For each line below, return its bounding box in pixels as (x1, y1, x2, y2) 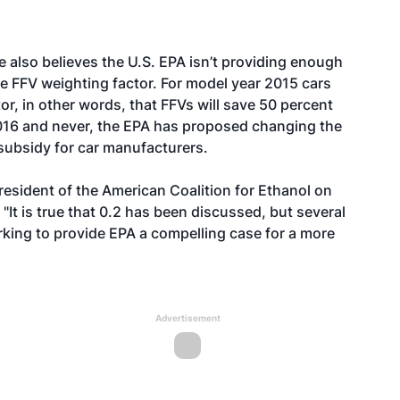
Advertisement (154, 312, 221, 323)
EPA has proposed (123, 117, 248, 135)
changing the (248, 117, 342, 135)
